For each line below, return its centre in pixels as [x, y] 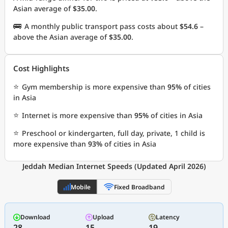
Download [35, 217]
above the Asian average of [61, 37]
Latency [168, 217]
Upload [103, 217]
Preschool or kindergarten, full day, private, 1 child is [113, 133]
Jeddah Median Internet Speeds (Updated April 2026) [114, 166]
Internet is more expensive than [78, 115]
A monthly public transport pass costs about [102, 26]
